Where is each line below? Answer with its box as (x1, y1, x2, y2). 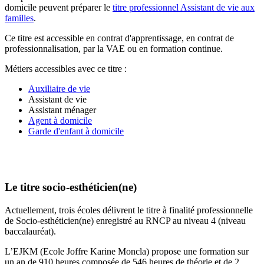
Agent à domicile (28, 115, 92, 126)
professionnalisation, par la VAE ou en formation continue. (5, 43, 225, 54)
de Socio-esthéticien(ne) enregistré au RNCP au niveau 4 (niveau (5, 216, 246, 226)
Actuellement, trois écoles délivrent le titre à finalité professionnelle (5, 205, 253, 216)
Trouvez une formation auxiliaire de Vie (21, 153, 175, 163)
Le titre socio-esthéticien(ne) (5, 181, 137, 194)
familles (5, 12, 34, 23)
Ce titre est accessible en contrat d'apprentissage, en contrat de (5, 32, 234, 43)
